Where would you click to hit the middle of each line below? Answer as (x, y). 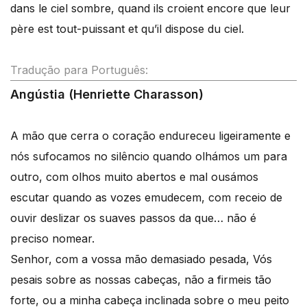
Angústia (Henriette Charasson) (107, 94)
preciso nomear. (52, 238)
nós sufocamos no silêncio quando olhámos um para (149, 156)
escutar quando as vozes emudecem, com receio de (146, 197)
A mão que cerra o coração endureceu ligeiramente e (150, 136)
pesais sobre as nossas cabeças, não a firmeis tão (141, 280)
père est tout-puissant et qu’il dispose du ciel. (127, 29)
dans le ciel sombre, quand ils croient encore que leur (150, 8)
